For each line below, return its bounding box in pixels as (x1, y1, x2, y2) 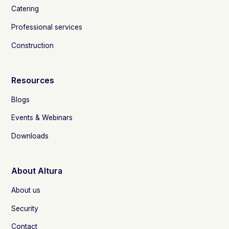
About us (11, 186, 41, 194)
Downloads (11, 131, 49, 140)
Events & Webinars (11, 113, 73, 122)
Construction (11, 41, 54, 50)
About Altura (11, 166, 63, 176)
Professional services (11, 22, 83, 31)
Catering (11, 5, 39, 13)
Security (11, 204, 39, 213)
